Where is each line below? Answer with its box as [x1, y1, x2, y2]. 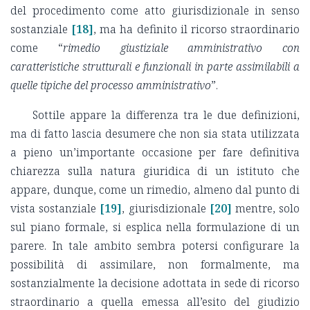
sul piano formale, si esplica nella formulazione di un [10, 219, 300, 235]
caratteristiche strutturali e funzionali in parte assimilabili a [10, 59, 300, 75]
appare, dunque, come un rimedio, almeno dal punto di [10, 182, 300, 198]
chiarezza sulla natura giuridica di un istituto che [10, 163, 300, 179]
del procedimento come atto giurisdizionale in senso [10, 3, 300, 19]
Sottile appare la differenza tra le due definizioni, [33, 107, 300, 123]
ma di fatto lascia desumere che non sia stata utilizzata [10, 126, 300, 142]
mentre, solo [231, 201, 300, 217]
